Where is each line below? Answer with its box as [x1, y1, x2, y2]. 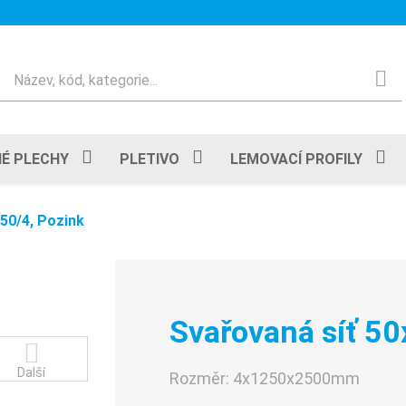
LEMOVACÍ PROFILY [230, 150, 362, 168]
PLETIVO [120, 150, 179, 168]
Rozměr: [169, 369, 233, 388]
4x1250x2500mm [233, 369, 360, 388]
